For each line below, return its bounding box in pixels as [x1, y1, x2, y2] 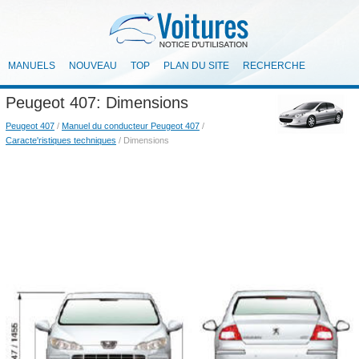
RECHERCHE [243, 60, 305, 71]
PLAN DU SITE [163, 60, 229, 71]
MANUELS [8, 60, 55, 71]
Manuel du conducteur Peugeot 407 [62, 121, 200, 131]
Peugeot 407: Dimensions [6, 94, 188, 111]
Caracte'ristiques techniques [6, 135, 116, 145]
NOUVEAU [69, 60, 117, 71]
